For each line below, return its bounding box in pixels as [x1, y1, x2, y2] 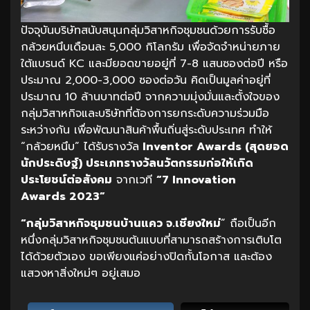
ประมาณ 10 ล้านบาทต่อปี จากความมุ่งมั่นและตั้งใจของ [21, 88, 280, 105]
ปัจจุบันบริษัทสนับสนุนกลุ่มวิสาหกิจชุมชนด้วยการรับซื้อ [21, 21, 275, 39]
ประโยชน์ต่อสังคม [21, 171, 112, 188]
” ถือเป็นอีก [221, 215, 276, 232]
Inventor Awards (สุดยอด [139, 138, 289, 155]
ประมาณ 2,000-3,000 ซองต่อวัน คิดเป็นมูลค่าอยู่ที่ [21, 71, 271, 89]
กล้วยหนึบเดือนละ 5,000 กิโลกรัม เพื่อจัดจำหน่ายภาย [21, 38, 280, 55]
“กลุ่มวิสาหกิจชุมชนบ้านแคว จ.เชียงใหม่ [21, 215, 221, 232]
